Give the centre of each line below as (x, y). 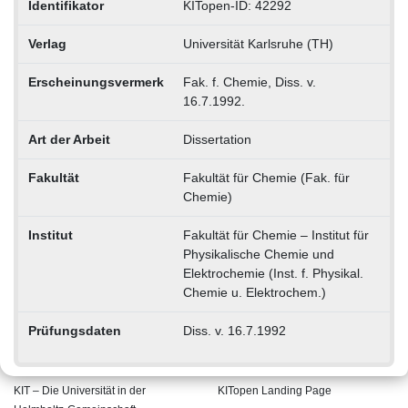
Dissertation (217, 139)
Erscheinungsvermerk (96, 82)
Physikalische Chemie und (258, 254)
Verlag (47, 43)
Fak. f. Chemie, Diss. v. (249, 82)
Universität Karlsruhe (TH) (258, 43)
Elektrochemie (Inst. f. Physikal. (273, 273)
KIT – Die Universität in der (80, 390)
